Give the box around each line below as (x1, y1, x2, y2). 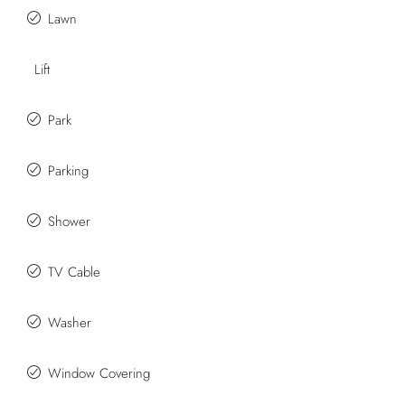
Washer (48, 313, 91, 333)
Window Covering (48, 363, 150, 383)
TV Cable (48, 262, 100, 282)
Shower (48, 212, 90, 231)
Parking (48, 161, 89, 181)
